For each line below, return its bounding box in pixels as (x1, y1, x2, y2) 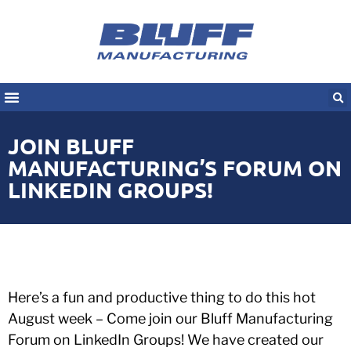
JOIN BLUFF (8, 131, 134, 159)
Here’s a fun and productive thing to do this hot (8, 288, 316, 306)
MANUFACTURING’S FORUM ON (8, 153, 342, 181)
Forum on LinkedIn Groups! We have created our (8, 331, 324, 348)
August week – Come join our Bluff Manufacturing (8, 309, 333, 327)
